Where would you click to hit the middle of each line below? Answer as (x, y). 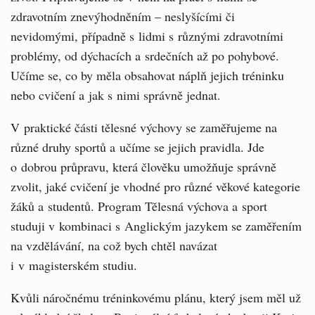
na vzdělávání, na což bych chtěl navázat (114, 245)
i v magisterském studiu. (74, 265)
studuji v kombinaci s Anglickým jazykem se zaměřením (156, 226)
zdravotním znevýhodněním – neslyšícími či (123, 16)
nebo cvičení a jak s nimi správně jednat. (116, 95)
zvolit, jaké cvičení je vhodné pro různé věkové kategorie (155, 186)
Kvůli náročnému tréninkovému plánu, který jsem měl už (156, 297)
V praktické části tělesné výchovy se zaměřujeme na (144, 127)
